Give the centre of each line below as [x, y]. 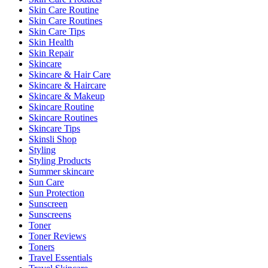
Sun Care [46, 182]
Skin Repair [51, 53]
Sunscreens [50, 214]
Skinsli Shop [53, 139]
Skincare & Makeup [67, 96]
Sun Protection [57, 193]
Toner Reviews [57, 236]
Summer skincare [61, 171]
